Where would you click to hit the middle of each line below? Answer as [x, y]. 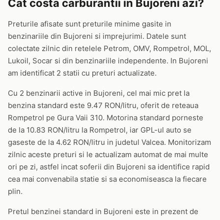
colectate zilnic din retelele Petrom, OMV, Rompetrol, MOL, [110, 48]
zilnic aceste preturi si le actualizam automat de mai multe [108, 154]
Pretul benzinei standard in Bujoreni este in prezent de [103, 211]
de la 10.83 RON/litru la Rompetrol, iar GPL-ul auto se [100, 130]
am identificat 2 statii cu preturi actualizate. [82, 73]
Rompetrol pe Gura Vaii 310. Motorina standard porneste [106, 118]
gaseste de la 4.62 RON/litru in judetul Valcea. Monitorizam [110, 142]
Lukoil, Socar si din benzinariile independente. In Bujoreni [108, 61]
